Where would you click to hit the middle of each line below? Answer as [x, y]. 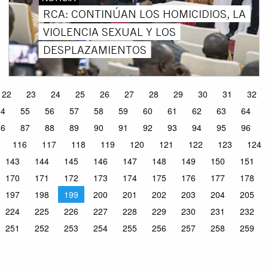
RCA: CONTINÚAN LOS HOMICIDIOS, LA [145, 13]
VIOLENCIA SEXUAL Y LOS [110, 31]
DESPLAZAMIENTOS [95, 49]
